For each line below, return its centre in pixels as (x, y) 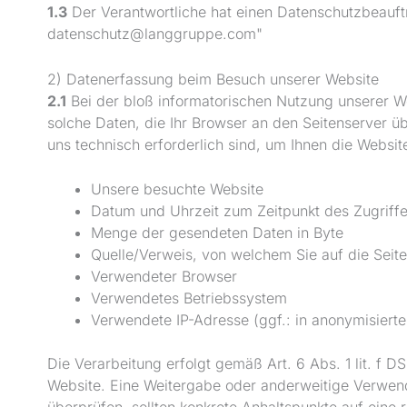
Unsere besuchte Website (177, 189)
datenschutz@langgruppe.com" (155, 34)
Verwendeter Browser (164, 277)
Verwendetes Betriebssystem (189, 298)
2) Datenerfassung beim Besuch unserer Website (213, 79)
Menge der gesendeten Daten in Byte (217, 233)
